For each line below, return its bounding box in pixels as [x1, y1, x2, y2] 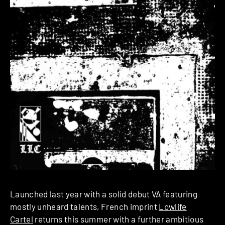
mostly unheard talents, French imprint [10, 201, 159, 212]
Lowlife [159, 201, 187, 212]
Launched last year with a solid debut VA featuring [10, 189, 197, 199]
